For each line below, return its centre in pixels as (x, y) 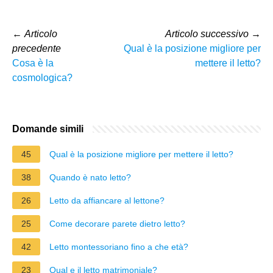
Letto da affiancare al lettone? (107, 200)
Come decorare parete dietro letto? (117, 223)
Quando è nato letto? (90, 177)
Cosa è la (33, 63)
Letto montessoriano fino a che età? (119, 246)
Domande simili (48, 129)
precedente (37, 48)
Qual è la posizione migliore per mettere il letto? (141, 154)
